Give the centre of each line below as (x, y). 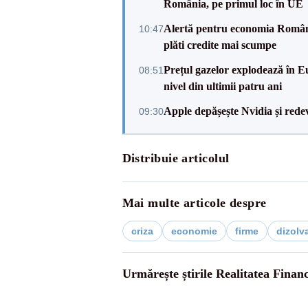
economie (194, 231)
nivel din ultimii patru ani (222, 87)
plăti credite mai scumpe (220, 45)
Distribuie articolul (176, 158)
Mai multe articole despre (194, 203)
